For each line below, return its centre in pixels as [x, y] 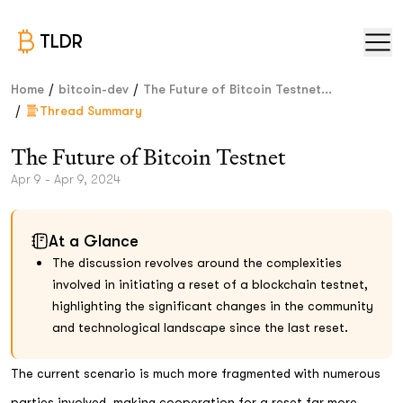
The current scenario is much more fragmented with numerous [196, 373]
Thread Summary [91, 111]
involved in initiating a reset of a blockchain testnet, [210, 284]
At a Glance [94, 241]
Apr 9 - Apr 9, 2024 [66, 179]
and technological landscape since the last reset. [200, 327]
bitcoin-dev [94, 89]
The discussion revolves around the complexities [197, 263]
